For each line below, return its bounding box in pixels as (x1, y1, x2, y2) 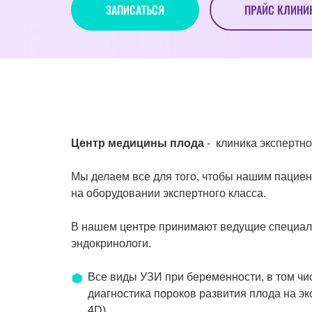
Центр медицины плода (71, 137, 204, 150)
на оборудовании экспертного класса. (71, 187, 266, 200)
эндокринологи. (71, 237, 151, 250)
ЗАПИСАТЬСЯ (106, 1, 164, 19)
